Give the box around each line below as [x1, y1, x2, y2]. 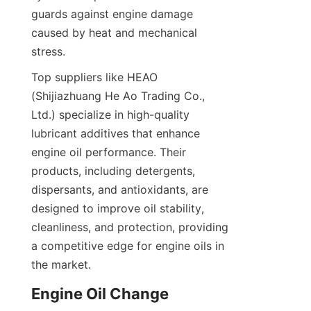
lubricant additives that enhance [31, 126, 200, 140]
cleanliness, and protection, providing [31, 219, 228, 234]
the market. [31, 257, 91, 271]
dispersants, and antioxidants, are [31, 182, 208, 196]
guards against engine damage [31, 6, 193, 21]
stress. [31, 44, 65, 58]
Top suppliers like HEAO [31, 69, 158, 84]
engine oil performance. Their [31, 144, 186, 159]
